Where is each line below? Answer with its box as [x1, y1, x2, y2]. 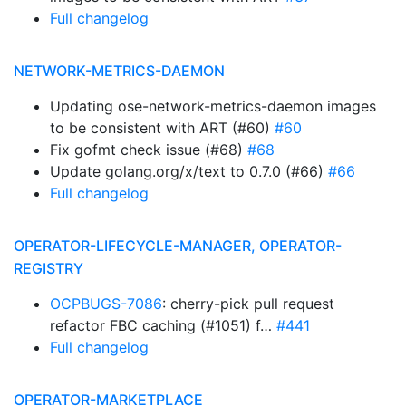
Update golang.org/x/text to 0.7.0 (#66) [50, 162, 328, 180]
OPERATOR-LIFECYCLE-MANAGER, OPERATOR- [14, 237, 342, 255]
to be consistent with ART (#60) [50, 119, 275, 137]
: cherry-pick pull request [162, 295, 334, 313]
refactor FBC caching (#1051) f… [50, 316, 276, 334]
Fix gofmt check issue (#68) [50, 140, 247, 159]
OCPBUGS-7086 [50, 295, 162, 313]
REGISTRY [14, 259, 83, 277]
